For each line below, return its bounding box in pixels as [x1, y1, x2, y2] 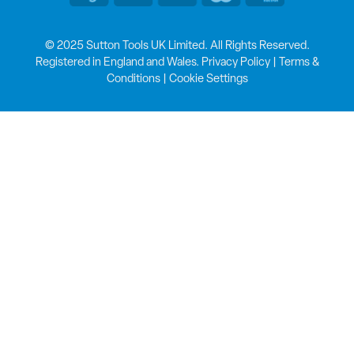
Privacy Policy [201, 57, 270, 70]
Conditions [106, 73, 160, 86]
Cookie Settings [168, 73, 248, 86]
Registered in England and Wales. [35, 57, 201, 70]
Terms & [278, 57, 319, 70]
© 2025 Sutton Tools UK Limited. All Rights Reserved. [44, 40, 310, 53]
